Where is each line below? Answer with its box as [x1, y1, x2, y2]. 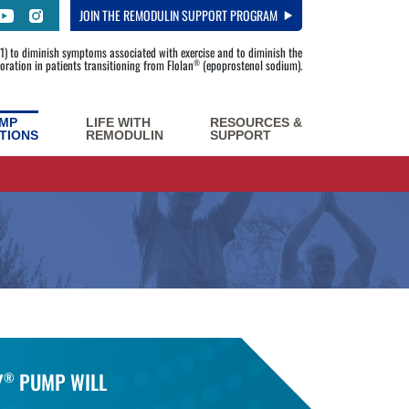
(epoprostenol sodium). [200, 56, 302, 74]
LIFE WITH [85, 115, 151, 130]
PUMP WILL [15, 367, 107, 396]
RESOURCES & [209, 115, 302, 130]
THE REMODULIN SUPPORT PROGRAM [100, 5, 278, 25]
